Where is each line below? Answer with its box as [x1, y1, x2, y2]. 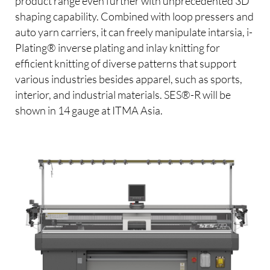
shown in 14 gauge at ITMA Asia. [15, 103, 163, 117]
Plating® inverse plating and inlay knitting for [15, 40, 221, 54]
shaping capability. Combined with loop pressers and [15, 9, 254, 23]
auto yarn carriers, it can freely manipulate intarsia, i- [15, 25, 253, 39]
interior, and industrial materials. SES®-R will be [15, 87, 231, 101]
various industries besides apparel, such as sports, [15, 72, 243, 86]
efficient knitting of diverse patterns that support [15, 56, 237, 70]
